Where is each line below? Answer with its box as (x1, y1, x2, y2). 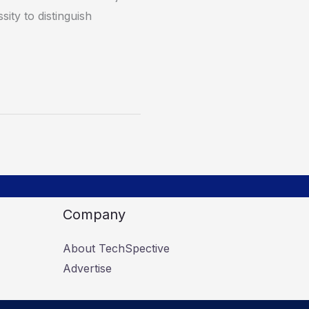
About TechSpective (62, 241, 170, 256)
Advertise (62, 261, 112, 276)
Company (62, 206, 126, 223)
